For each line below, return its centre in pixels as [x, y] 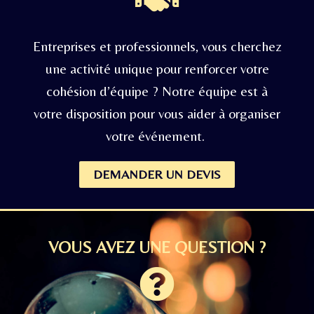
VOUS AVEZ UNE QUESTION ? [157, 247]
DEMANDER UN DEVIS [157, 174]
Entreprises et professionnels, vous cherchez [157, 46]
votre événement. [157, 136]
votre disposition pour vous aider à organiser [157, 113]
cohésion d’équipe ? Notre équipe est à [157, 91]
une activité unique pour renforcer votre [157, 68]
